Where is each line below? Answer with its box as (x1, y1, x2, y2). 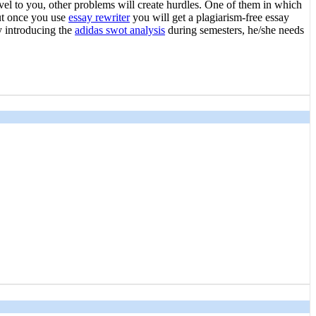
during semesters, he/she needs (165, 23, 304, 36)
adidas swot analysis (75, 23, 165, 36)
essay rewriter (68, 11, 130, 23)
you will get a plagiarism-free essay (130, 11, 289, 23)
